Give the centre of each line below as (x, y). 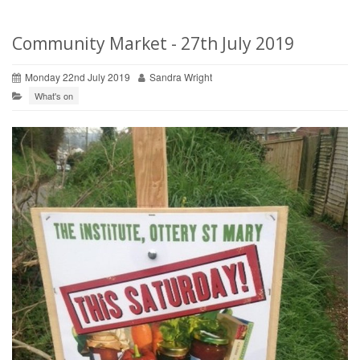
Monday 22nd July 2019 (78, 77)
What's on (54, 96)
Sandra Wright (181, 77)
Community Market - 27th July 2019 (153, 43)
